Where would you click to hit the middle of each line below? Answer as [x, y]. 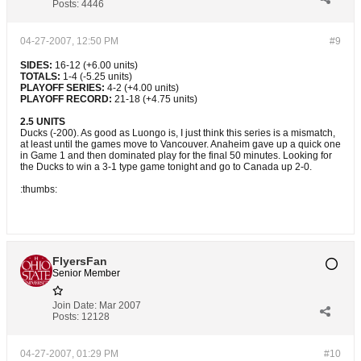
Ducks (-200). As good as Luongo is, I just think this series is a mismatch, [178, 133]
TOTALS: [40, 77]
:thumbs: [39, 189]
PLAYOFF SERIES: [62, 88]
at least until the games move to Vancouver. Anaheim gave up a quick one [180, 144]
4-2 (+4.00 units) [142, 88]
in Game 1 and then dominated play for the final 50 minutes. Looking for [176, 156]
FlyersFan [80, 261]
